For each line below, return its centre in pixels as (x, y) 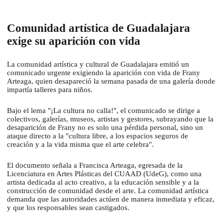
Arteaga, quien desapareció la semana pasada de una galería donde (111, 81)
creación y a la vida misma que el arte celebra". (81, 145)
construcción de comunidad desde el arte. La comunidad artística (108, 191)
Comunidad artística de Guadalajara (99, 28)
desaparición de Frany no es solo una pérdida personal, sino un (105, 128)
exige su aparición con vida (75, 41)
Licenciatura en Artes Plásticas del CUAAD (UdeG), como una (104, 174)
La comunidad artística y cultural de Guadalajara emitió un (98, 64)
